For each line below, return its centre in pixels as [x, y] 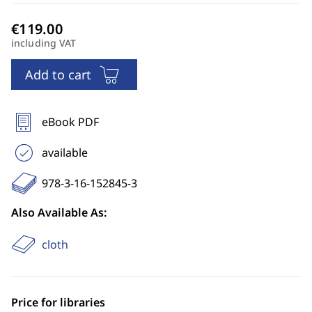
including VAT [44, 43]
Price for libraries [58, 302]
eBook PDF [70, 122]
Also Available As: [59, 212]
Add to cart [58, 75]
